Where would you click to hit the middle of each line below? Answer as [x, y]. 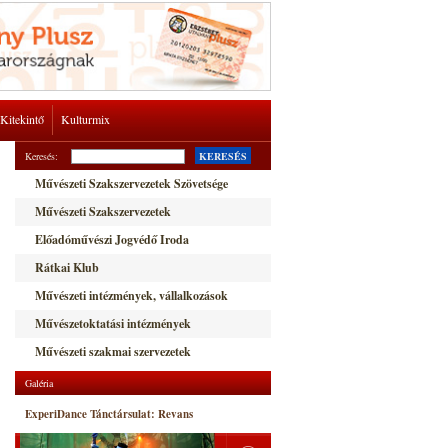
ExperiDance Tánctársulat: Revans [109, 414]
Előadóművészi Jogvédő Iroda [112, 239]
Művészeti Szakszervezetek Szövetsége [131, 183]
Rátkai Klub [67, 267]
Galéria [39, 383]
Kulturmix [85, 119]
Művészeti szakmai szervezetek [113, 351]
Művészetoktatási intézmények [113, 323]
